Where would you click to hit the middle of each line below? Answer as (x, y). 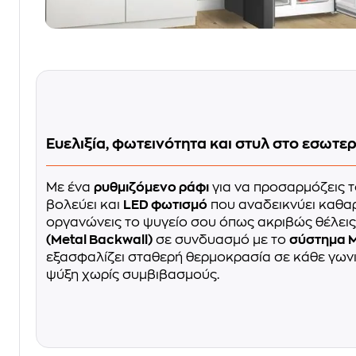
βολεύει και (85, 205)
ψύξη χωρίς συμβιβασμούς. (133, 275)
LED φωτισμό (165, 205)
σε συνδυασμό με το (221, 240)
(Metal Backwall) (99, 240)
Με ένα (70, 187)
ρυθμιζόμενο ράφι (151, 187)
